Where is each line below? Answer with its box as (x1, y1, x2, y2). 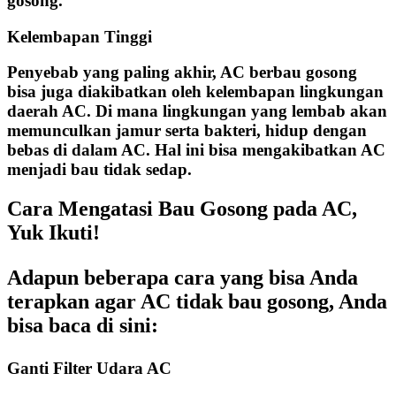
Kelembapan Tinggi (7, 27, 152, 46)
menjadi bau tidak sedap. (7, 160, 192, 179)
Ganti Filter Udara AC (7, 359, 171, 378)
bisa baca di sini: (7, 314, 158, 338)
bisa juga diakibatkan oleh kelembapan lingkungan (7, 82, 384, 102)
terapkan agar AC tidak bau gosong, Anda (7, 290, 387, 314)
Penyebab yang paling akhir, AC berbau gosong (7, 63, 357, 82)
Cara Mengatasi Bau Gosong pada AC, (7, 197, 357, 221)
